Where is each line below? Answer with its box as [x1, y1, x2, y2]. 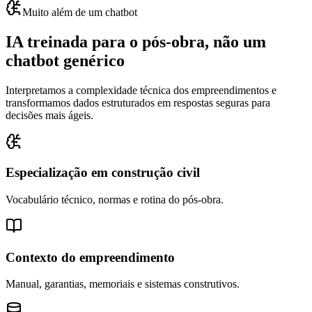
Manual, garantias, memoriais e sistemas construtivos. [6, 278, 240, 290]
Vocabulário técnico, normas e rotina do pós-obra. [6, 194, 224, 205]
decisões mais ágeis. [6, 109, 93, 121]
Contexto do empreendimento [6, 249, 175, 265]
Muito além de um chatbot [22, 6, 137, 18]
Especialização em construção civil [6, 165, 200, 180]
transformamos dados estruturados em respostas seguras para [6, 96, 270, 109]
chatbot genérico [6, 51, 125, 70]
